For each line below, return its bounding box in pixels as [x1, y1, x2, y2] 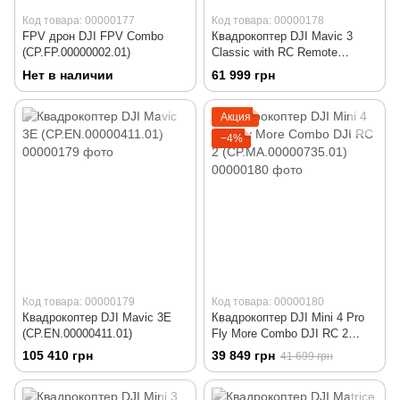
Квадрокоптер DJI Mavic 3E [22, 310, 171, 324]
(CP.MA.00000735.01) [212, 342, 324, 356]
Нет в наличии [22, 67, 113, 82]
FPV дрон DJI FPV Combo [22, 29, 163, 44]
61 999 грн [212, 67, 275, 82]
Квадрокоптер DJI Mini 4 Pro [212, 310, 364, 324]
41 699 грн [280, 349, 333, 362]
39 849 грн [212, 347, 275, 362]
